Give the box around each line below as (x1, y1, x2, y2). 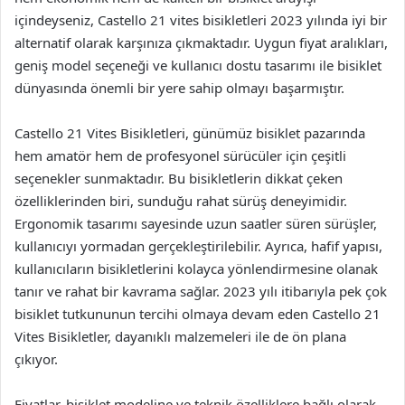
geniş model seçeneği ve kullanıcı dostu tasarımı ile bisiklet (14, 56, 381, 74)
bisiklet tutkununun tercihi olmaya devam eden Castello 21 (14, 305, 381, 323)
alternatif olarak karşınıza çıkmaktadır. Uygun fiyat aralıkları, (14, 33, 388, 52)
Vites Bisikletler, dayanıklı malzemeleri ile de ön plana (14, 327, 346, 345)
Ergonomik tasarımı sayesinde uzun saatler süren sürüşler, (14, 214, 377, 232)
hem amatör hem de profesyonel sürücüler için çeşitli (14, 146, 346, 165)
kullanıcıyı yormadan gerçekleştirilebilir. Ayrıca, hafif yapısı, (14, 237, 382, 255)
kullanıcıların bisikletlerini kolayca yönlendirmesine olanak (14, 259, 378, 278)
